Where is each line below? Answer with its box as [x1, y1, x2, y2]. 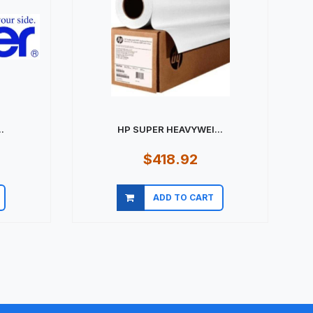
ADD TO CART [153, 187, 214, 198]
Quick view [137, 204, 191, 216]
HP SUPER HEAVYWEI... [117, 118, 223, 130]
